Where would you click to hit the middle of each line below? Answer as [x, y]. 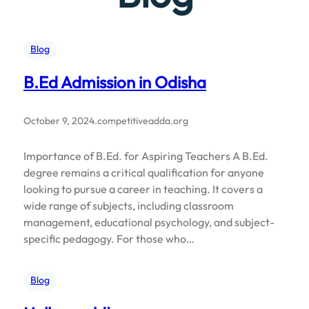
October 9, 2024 [59, 120]
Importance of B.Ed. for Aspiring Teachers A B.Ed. [146, 156]
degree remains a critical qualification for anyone [144, 172]
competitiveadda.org [143, 120]
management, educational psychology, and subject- [149, 222]
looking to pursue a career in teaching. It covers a [143, 189]
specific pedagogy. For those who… [109, 238]
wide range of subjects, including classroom [129, 205]
